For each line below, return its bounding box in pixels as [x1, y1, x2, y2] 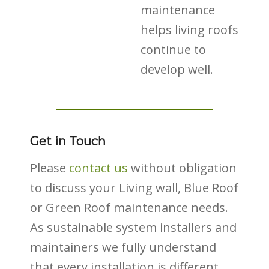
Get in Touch [30, 134, 106, 148]
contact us [69, 160, 128, 176]
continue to [141, 41, 207, 58]
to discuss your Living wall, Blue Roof [30, 180, 238, 196]
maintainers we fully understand [30, 239, 216, 255]
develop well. [141, 61, 214, 77]
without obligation [128, 160, 237, 176]
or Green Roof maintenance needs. [30, 199, 228, 216]
